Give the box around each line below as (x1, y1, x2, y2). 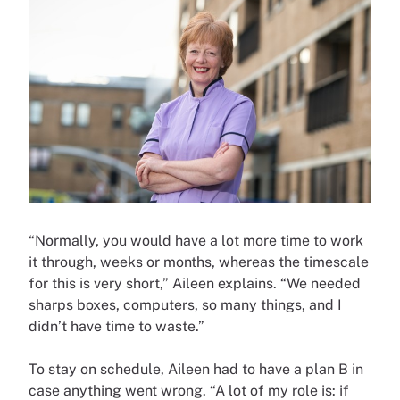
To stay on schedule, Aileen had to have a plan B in (29, 360, 363, 378)
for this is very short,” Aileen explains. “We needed (29, 274, 361, 292)
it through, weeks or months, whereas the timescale (29, 253, 369, 271)
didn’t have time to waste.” (29, 317, 204, 335)
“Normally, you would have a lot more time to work (29, 231, 363, 249)
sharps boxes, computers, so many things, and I (29, 296, 342, 313)
